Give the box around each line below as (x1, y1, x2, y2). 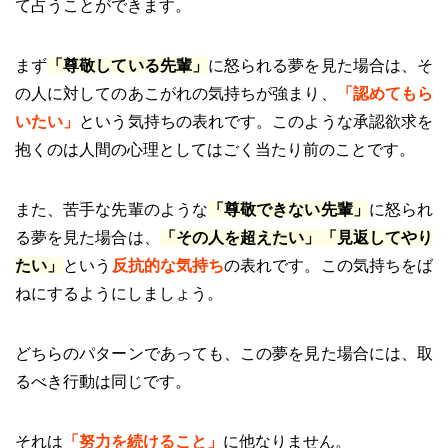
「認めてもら (336, 84, 434, 102)
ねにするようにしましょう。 (15, 284, 223, 302)
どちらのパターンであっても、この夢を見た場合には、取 (15, 344, 433, 362)
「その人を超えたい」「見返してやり (159, 228, 434, 246)
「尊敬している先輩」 (47, 56, 208, 74)
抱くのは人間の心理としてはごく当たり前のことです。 (15, 140, 415, 158)
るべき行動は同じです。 (15, 372, 191, 390)
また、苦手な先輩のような (15, 200, 208, 218)
